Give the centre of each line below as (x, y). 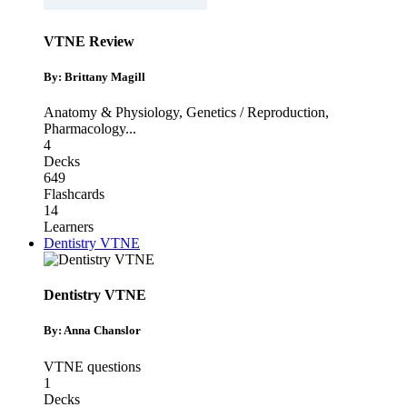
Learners (69, 226)
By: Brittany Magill (94, 76)
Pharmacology (84, 128)
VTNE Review (89, 41)
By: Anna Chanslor (92, 331)
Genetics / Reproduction (256, 112)
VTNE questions (92, 366)
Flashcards (74, 194)
